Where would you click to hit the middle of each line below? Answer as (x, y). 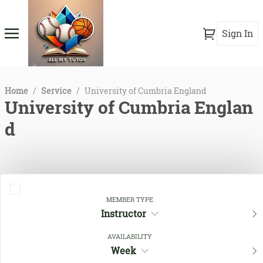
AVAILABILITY (129, 237)
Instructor (123, 214)
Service (56, 91)
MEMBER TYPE (129, 200)
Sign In (237, 33)
